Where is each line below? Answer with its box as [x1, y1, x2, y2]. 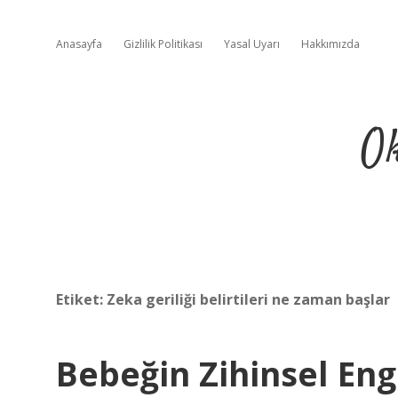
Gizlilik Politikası [123, 36, 203, 52]
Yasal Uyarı [224, 36, 280, 52]
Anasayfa [56, 36, 102, 52]
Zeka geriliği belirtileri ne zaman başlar [107, 290, 390, 309]
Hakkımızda [301, 36, 360, 52]
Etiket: [56, 290, 107, 309]
